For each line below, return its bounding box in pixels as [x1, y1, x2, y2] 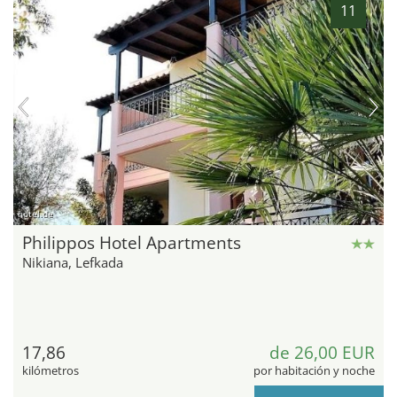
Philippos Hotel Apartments [22, 231, 241, 255]
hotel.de [18, 207, 53, 221]
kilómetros [22, 362, 79, 379]
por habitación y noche [253, 362, 375, 379]
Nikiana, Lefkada [22, 253, 123, 272]
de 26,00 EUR [269, 341, 375, 365]
